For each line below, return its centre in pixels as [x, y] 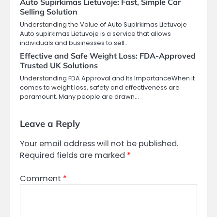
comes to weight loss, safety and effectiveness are [100, 87]
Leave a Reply [50, 123]
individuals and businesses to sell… [74, 43]
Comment [41, 178]
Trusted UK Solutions [59, 65]
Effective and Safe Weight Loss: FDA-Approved [108, 55]
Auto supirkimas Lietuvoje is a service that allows [95, 33]
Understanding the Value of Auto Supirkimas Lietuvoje [103, 24]
